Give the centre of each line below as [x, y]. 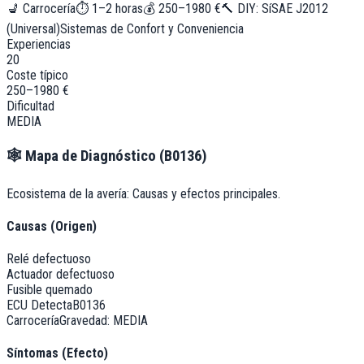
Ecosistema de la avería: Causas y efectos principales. [143, 193]
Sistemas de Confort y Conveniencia [152, 29]
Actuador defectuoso [61, 275]
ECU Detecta [39, 305]
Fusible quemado [50, 290]
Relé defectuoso [49, 259]
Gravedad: [86, 321]
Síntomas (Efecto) [57, 353]
